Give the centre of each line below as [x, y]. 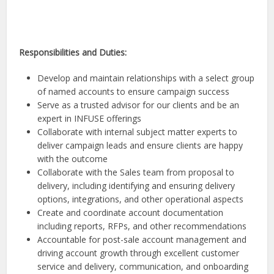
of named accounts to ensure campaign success [134, 91]
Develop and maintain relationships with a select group [146, 78]
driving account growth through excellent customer [139, 253]
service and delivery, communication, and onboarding [143, 266]
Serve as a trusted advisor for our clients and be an [139, 105]
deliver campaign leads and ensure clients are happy [140, 145]
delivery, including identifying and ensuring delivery [136, 186]
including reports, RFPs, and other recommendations [142, 226]
